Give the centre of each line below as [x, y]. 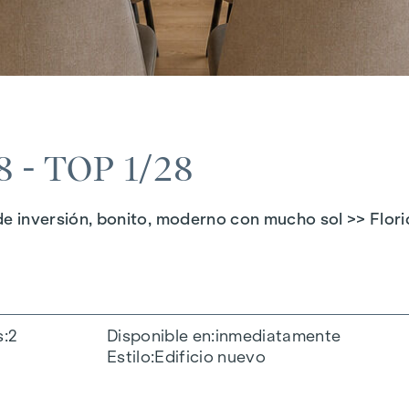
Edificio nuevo [210, 357]
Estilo [128, 357]
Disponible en [159, 336]
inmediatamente [278, 336]
